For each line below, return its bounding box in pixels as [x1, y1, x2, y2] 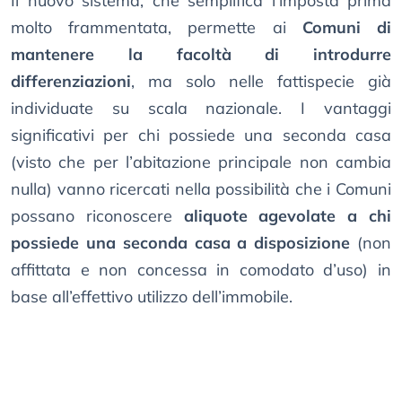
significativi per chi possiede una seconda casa [11, 125, 391, 146]
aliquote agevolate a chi [183, 205, 392, 227]
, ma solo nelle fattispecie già [131, 71, 391, 92]
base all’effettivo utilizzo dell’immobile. [11, 286, 293, 308]
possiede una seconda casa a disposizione [11, 232, 351, 254]
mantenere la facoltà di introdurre [11, 44, 391, 66]
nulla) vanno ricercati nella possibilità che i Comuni [11, 179, 391, 200]
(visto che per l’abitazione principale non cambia [11, 152, 391, 173]
